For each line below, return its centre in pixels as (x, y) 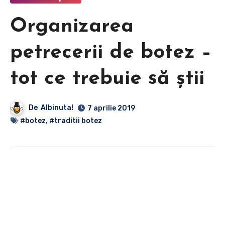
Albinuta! (57, 107)
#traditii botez (76, 121)
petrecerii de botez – (111, 52)
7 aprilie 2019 (111, 108)
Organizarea (72, 26)
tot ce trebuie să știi (107, 79)
